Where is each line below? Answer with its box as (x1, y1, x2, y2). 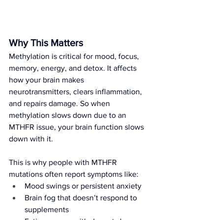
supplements (25, 205, 69, 214)
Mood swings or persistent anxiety (25, 181, 141, 190)
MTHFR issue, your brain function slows (9, 122, 146, 131)
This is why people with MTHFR (9, 158, 119, 166)
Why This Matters (9, 37, 83, 48)
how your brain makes (9, 75, 86, 84)
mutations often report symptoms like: (9, 169, 138, 178)
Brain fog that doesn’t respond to (25, 193, 139, 202)
